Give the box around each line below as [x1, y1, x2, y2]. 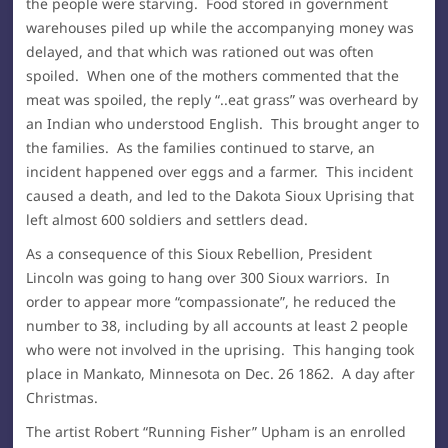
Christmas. [26, 388, 103, 408]
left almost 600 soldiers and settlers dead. [26, 210, 313, 230]
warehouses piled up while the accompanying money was [26, 18, 415, 38]
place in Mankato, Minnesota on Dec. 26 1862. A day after [26, 364, 416, 384]
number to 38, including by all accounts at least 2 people [26, 316, 409, 336]
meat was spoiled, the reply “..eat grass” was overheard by [26, 90, 419, 110]
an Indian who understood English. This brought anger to [26, 114, 420, 134]
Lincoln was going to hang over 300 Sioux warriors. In [26, 268, 391, 288]
